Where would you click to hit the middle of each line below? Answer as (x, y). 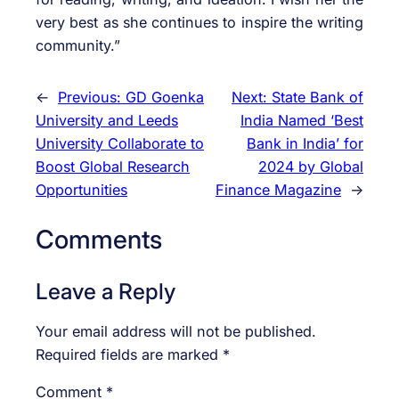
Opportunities (81, 190)
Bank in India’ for (305, 144)
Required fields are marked (129, 354)
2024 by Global (311, 167)
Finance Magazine (278, 190)
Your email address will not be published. (176, 331)
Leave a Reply (106, 291)
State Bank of (318, 98)
